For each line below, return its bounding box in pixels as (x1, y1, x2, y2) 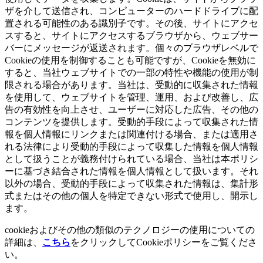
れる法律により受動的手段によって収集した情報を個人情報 (5, 141, 258, 152)
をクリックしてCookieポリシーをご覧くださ (70, 237, 257, 248)
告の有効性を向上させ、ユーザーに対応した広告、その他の (5, 104, 258, 115)
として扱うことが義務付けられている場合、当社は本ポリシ (5, 154, 258, 164)
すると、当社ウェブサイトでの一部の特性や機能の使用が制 (5, 68, 258, 78)
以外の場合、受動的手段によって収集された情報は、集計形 (5, 178, 258, 189)
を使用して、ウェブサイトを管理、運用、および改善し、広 (5, 92, 258, 103)
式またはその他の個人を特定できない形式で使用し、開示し (5, 191, 258, 201)
